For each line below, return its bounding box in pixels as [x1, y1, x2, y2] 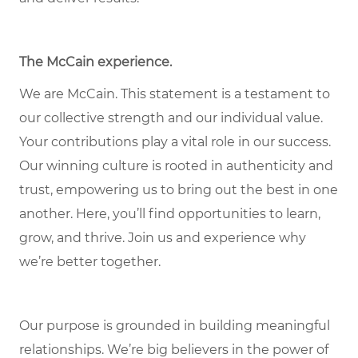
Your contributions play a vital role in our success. [19, 134, 331, 150]
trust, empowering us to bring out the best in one [19, 182, 338, 198]
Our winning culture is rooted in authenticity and [19, 158, 333, 174]
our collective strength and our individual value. [19, 110, 323, 126]
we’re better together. [19, 254, 161, 270]
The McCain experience [19, 54, 169, 70]
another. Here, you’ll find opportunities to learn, [19, 206, 320, 222]
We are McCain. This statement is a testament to [19, 86, 330, 102]
